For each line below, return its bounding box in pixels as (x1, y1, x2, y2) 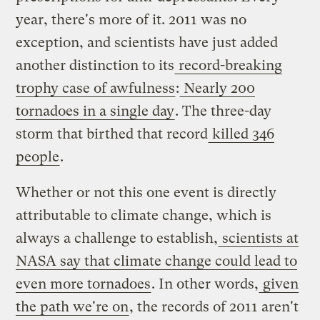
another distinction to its (16, 56, 175, 74)
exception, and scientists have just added (16, 34, 279, 51)
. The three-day (175, 102, 272, 119)
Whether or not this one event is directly (16, 184, 277, 201)
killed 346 (209, 125, 275, 142)
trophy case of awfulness (16, 79, 176, 96)
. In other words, (151, 275, 259, 292)
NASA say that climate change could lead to (16, 252, 298, 269)
